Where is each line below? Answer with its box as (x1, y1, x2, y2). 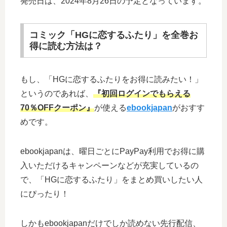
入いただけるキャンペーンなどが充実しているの (20, 161, 199, 170)
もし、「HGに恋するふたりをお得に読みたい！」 (20, 75, 203, 84)
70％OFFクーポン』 (20, 103, 94, 112)
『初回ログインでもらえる (93, 89, 191, 98)
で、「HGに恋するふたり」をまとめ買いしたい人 (20, 175, 203, 184)
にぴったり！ (20, 190, 69, 199)
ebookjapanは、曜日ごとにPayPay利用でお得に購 (20, 147, 205, 156)
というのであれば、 (20, 89, 93, 98)
